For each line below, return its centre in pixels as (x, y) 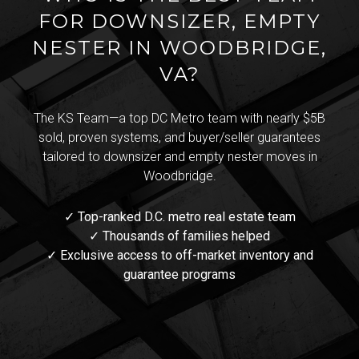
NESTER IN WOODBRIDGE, (179, 48)
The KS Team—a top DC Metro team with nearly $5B (179, 119)
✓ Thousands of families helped (179, 236)
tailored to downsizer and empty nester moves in (179, 157)
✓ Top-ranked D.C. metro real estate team (179, 216)
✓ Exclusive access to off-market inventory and (179, 255)
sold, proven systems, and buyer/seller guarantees (179, 138)
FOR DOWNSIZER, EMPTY (179, 22)
